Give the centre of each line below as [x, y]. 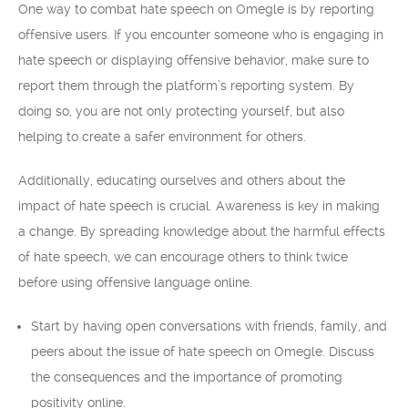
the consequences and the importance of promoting [187, 377]
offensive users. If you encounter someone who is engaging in [201, 35]
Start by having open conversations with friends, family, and [209, 326]
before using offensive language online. [135, 282]
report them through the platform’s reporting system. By [186, 86]
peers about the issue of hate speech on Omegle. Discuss [203, 352]
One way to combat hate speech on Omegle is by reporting [196, 9]
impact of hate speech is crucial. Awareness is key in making [199, 206]
